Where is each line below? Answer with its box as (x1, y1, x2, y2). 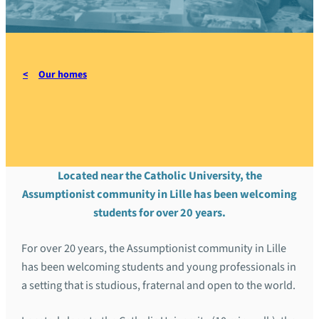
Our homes (38, 68, 87, 82)
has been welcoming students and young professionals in (21, 258, 297, 276)
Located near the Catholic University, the (57, 167, 262, 184)
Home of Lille (23, 88, 155, 120)
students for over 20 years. (93, 204, 226, 221)
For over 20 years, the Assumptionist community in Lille (21, 240, 287, 257)
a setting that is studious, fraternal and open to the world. (21, 277, 296, 294)
